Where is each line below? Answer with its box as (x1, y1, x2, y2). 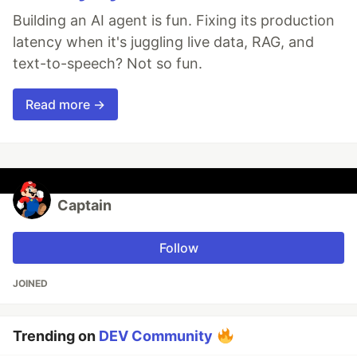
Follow (159, 239, 198, 256)
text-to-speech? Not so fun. (13, 54, 202, 72)
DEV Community (99, 327, 213, 344)
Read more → (25, 96, 105, 112)
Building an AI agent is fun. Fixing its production (13, 11, 335, 29)
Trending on (13, 327, 99, 344)
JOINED (13, 277, 48, 289)
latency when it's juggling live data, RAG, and (13, 33, 314, 50)
